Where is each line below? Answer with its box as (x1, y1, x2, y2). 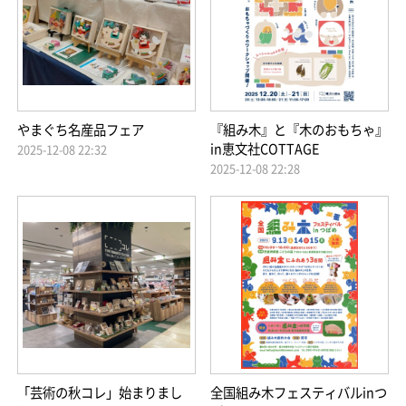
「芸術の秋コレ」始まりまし (16, 382, 182, 402)
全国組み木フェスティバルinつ (210, 382, 388, 402)
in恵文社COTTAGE (210, 139, 320, 159)
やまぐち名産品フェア (16, 120, 144, 140)
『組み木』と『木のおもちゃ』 (210, 120, 389, 140)
